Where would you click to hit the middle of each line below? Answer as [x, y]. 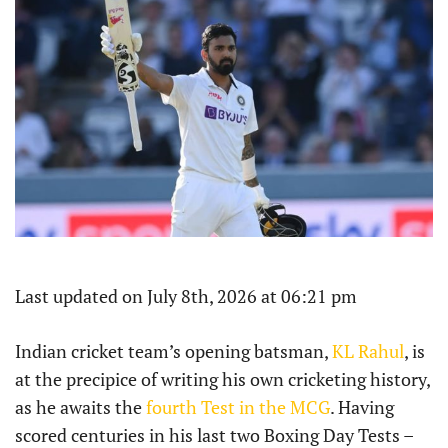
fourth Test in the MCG [238, 407]
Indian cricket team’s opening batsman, [173, 351]
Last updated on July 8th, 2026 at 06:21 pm [186, 296]
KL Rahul [368, 351]
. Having [362, 407]
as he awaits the [80, 407]
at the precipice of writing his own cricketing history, [222, 379]
